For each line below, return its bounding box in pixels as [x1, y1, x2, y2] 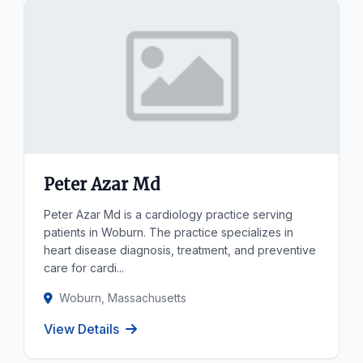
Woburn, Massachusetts [59, 291, 187, 305]
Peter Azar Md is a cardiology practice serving [44, 207, 293, 221]
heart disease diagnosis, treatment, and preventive [44, 243, 317, 257]
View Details [44, 321, 120, 337]
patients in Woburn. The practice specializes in [44, 225, 294, 239]
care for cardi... [44, 261, 125, 275]
